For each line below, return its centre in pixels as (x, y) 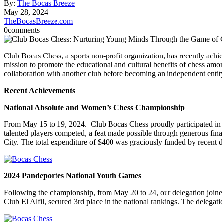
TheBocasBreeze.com (38, 21)
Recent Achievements (40, 91)
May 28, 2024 (26, 12)
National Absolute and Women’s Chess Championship (94, 108)
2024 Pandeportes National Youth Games (73, 176)
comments (24, 30)
